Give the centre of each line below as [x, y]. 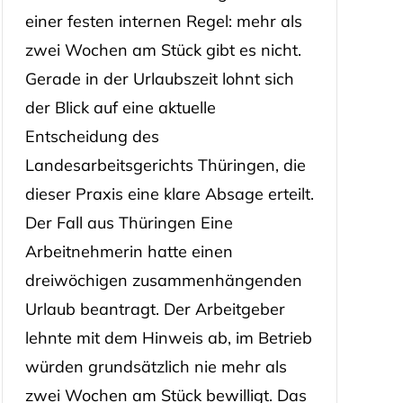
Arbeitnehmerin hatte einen [129, 252]
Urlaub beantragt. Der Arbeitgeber [155, 309]
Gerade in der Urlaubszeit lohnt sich [159, 79]
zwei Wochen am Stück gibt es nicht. [163, 50]
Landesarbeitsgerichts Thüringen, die [165, 166]
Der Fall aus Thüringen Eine [129, 223]
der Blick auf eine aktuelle [120, 108]
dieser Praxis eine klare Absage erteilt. [169, 194]
